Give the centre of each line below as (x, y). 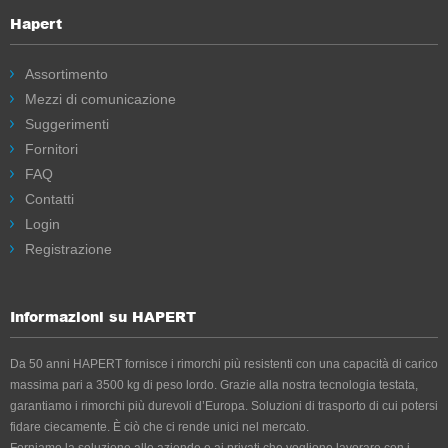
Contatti (49, 199)
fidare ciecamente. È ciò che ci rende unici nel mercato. (159, 427)
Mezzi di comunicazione (100, 99)
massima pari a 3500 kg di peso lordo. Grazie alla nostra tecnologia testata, (214, 385)
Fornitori (51, 149)
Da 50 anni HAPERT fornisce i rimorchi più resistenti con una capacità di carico (224, 364)
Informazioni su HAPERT (103, 316)
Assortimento (66, 74)
